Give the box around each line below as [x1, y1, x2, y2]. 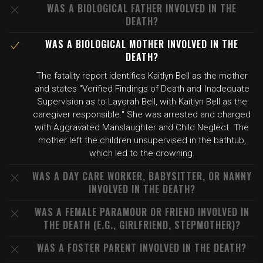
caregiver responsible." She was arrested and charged [33, 109, 251, 120]
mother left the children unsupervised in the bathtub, [38, 135, 246, 146]
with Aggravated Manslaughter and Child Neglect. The [35, 122, 249, 133]
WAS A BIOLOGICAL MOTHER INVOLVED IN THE [45, 37, 238, 51]
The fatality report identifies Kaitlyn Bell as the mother [36, 70, 248, 81]
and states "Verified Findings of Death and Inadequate [34, 83, 249, 94]
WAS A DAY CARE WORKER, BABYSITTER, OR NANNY [32, 169, 252, 183]
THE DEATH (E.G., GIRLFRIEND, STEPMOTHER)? [43, 218, 241, 232]
